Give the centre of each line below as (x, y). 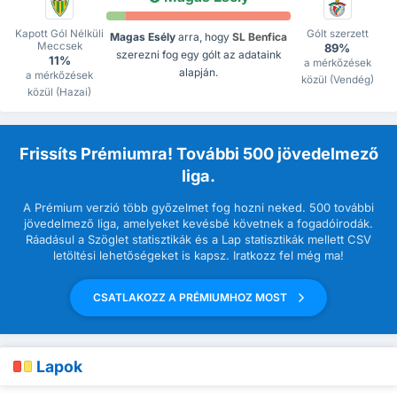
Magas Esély (143, 36)
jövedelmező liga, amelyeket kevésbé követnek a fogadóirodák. (198, 223)
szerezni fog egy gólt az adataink (198, 54)
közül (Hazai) (60, 92)
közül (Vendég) (337, 79)
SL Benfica (260, 36)
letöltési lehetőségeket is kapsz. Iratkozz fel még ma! (198, 255)
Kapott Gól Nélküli (60, 33)
